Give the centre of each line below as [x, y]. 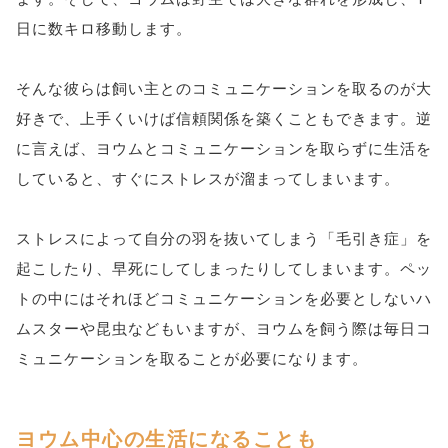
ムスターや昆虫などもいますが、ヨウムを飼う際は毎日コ [224, 327]
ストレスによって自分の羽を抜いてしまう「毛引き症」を [224, 237]
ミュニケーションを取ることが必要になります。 [192, 357]
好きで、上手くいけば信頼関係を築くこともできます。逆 [224, 117]
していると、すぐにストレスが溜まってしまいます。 [208, 177]
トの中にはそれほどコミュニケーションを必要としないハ [224, 297]
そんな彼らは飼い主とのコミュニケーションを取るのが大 [224, 87]
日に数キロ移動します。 [104, 27]
